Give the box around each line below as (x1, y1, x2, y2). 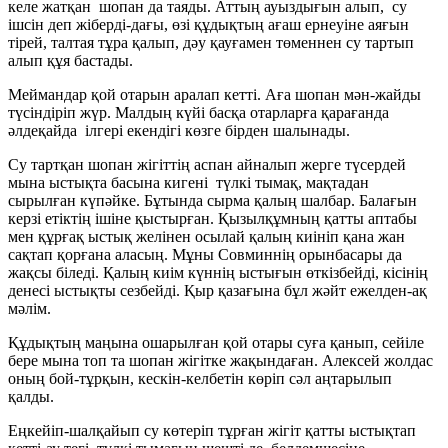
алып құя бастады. (8, 51, 133, 69)
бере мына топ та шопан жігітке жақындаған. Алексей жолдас (8, 351, 433, 369)
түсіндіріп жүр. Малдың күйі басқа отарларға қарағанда (8, 103, 389, 121)
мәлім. (8, 299, 51, 317)
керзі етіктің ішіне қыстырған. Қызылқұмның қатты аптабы (8, 209, 417, 227)
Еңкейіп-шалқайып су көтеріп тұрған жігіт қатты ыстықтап (8, 421, 416, 439)
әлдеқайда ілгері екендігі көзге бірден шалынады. (8, 121, 350, 139)
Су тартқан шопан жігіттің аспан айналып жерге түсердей (8, 155, 406, 173)
